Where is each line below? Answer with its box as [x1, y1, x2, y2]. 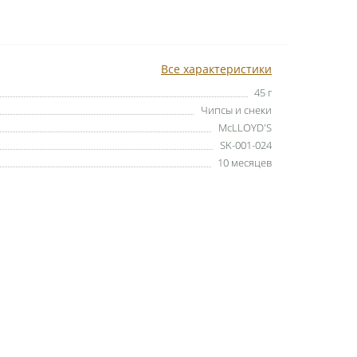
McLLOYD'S [218, 120, 272, 135]
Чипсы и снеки [201, 102, 272, 117]
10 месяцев [218, 155, 272, 170]
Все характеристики [161, 61, 272, 76]
